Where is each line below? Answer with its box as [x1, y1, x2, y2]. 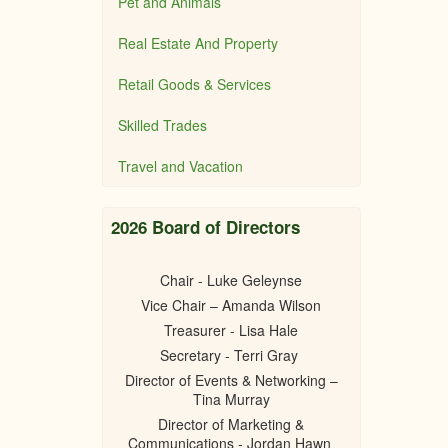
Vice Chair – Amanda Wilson [141, 295, 322, 315]
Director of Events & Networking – [124, 370, 338, 390]
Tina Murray [192, 389, 270, 409]
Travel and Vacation [118, 156, 243, 176]
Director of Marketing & [158, 414, 305, 434]
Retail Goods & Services [118, 74, 271, 94]
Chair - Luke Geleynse [160, 270, 303, 290]
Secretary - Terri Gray [160, 345, 303, 365]
